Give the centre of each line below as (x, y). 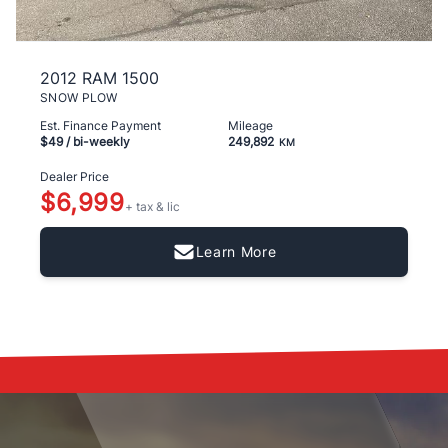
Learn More (236, 251)
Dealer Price (74, 177)
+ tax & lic (152, 207)
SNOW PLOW (79, 98)
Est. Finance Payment (100, 126)
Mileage (250, 126)
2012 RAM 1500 (99, 78)
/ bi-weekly (96, 142)
